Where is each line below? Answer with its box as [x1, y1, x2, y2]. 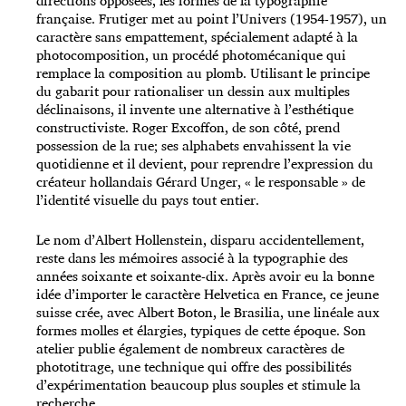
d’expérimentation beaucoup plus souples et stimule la [36, 373, 361, 397]
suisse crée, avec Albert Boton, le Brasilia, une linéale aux [36, 301, 380, 324]
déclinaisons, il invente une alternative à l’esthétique [36, 98, 353, 121]
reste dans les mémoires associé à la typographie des [36, 246, 348, 270]
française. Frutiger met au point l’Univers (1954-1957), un [36, 7, 387, 31]
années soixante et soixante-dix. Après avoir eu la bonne [36, 265, 374, 288]
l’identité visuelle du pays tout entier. [36, 188, 259, 212]
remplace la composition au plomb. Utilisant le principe [36, 62, 370, 85]
